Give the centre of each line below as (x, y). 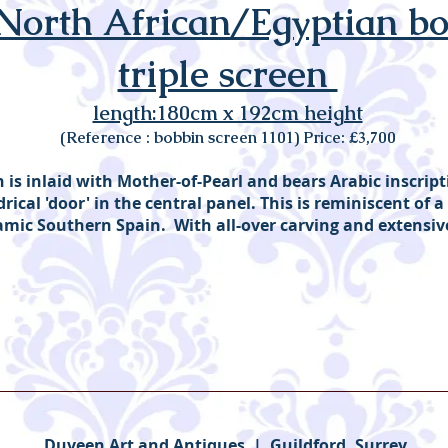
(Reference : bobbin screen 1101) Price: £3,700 (227, 137)
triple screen (227, 74)
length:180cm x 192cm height (227, 113)
